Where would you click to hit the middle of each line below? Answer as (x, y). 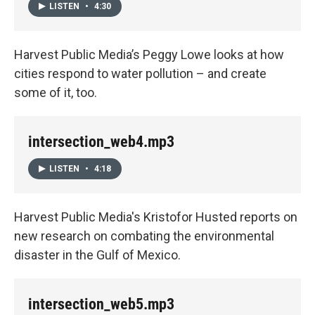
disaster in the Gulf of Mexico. (99, 255)
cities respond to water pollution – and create (140, 74)
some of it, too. (56, 93)
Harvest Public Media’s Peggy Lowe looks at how (149, 55)
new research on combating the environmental (144, 236)
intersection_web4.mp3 (101, 142)
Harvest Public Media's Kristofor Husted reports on (156, 217)
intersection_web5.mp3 (101, 304)
